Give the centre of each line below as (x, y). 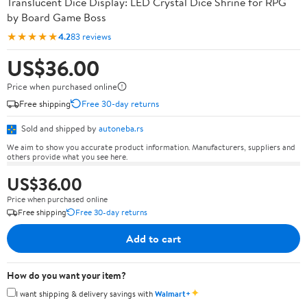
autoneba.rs (121, 128)
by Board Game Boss (57, 17)
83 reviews (91, 36)
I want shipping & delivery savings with (85, 293)
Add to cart (153, 238)
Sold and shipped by (59, 128)
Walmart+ (173, 293)
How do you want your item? (66, 275)
